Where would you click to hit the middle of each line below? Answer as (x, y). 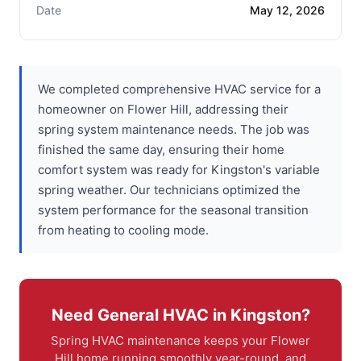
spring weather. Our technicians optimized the (169, 189)
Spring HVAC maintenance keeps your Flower (180, 340)
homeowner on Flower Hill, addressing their (163, 109)
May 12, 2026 (287, 10)
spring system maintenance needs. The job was (174, 129)
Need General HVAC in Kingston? (180, 315)
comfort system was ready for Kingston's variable (179, 169)
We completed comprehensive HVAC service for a (179, 89)
